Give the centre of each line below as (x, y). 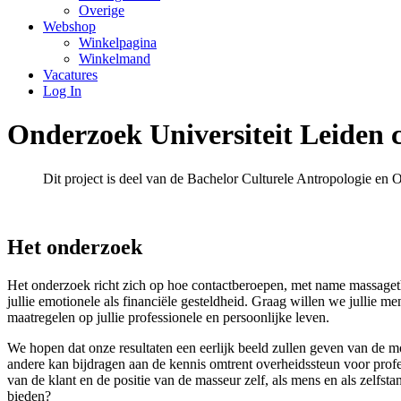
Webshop (69, 26)
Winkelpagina (118, 42)
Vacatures (70, 74)
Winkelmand (115, 58)
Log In (62, 90)
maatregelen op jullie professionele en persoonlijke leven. (168, 317)
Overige (102, 10)
